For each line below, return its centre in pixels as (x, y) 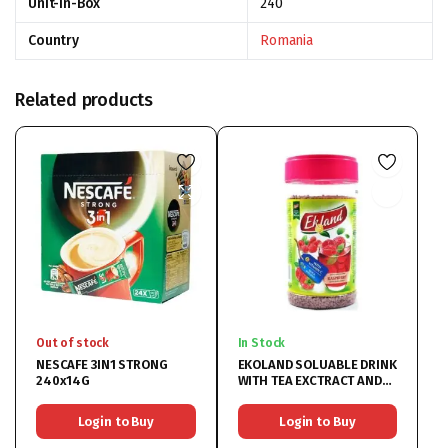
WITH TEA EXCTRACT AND (309, 380)
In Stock (261, 342)
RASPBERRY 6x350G (296, 396)
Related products (84, 100)
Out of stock (73, 342)
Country (53, 40)
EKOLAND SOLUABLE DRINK (317, 364)
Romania (286, 40)
